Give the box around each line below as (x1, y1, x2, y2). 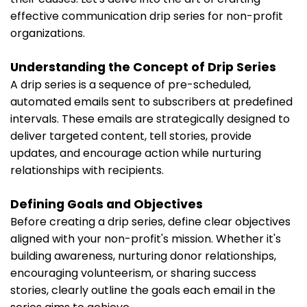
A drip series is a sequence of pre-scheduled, (10, 76, 251, 93)
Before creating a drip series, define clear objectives (10, 213, 291, 230)
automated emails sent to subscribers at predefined (10, 93, 293, 110)
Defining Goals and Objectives (10, 195, 203, 212)
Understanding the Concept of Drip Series (10, 58, 276, 75)
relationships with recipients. (10, 162, 164, 178)
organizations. (10, 25, 85, 41)
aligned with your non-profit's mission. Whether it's (10, 230, 281, 247)
